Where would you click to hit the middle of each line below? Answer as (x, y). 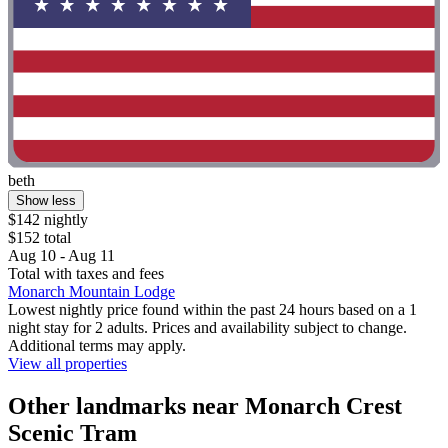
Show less (46, 200)
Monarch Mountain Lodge (91, 291)
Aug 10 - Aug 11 (61, 255)
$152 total (39, 237)
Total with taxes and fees (86, 273)
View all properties (67, 363)
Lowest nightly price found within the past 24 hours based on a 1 (212, 309)
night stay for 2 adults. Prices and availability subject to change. (207, 327)
